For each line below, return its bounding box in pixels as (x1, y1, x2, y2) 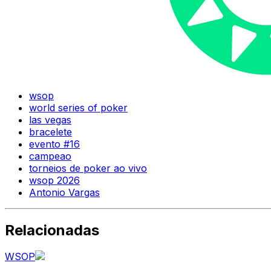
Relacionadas (5, 221, 99, 239)
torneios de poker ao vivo (29, 162, 147, 174)
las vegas (29, 113, 71, 126)
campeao (29, 149, 71, 162)
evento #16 (29, 137, 80, 150)
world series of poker (29, 101, 128, 114)
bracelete (29, 125, 72, 138)
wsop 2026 (29, 174, 80, 186)
